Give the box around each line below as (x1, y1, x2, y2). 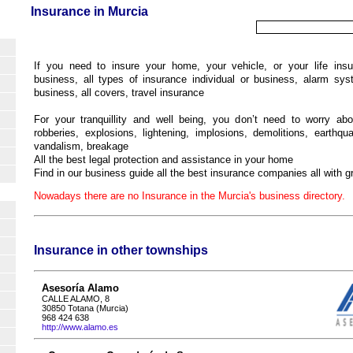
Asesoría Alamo (42, 282, 119, 295)
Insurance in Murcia (31, 5, 148, 18)
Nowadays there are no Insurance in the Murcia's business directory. (34, 190, 345, 203)
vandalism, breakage (34, 139, 128, 152)
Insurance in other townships (34, 243, 208, 258)
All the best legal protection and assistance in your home (34, 153, 293, 165)
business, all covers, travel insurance (34, 86, 204, 98)
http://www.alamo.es (42, 322, 118, 333)
